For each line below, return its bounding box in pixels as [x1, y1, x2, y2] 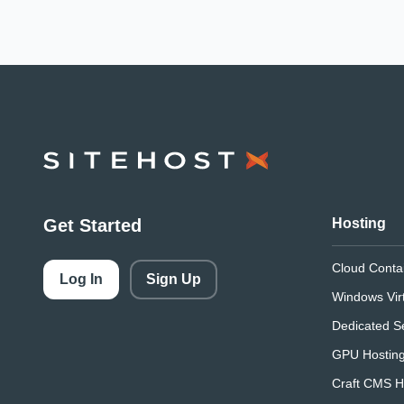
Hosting [331, 216, 386, 232]
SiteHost [42, 153, 97, 169]
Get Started [43, 216, 142, 236]
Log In [60, 271, 103, 288]
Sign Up [146, 271, 201, 288]
